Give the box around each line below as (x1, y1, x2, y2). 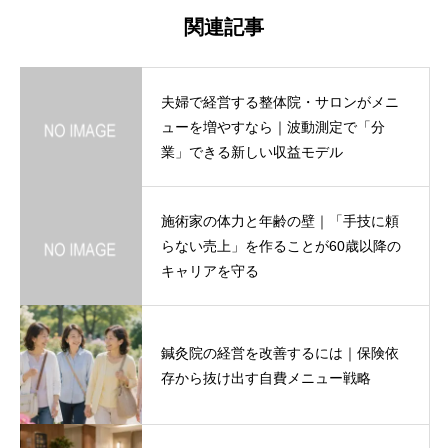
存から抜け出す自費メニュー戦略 (161, 369, 371, 386)
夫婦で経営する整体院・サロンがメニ (161, 94, 399, 111)
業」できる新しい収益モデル (161, 144, 343, 161)
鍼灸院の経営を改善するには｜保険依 (161, 344, 399, 361)
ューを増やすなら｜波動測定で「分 (161, 119, 385, 136)
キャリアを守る (161, 263, 259, 280)
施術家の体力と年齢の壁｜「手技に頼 (161, 213, 399, 230)
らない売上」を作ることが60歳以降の (161, 238, 401, 255)
